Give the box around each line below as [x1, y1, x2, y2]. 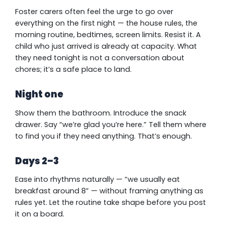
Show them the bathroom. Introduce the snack [15, 107, 186, 118]
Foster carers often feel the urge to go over [15, 6, 173, 17]
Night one [15, 88, 63, 101]
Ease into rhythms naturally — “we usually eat [15, 174, 180, 185]
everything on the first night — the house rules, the [15, 18, 197, 28]
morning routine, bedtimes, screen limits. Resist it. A [15, 29, 201, 40]
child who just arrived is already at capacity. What [15, 41, 197, 51]
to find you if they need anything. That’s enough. [15, 131, 192, 141]
